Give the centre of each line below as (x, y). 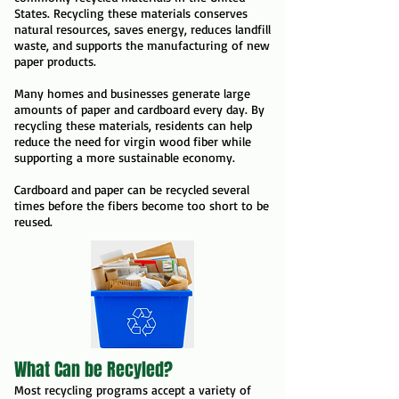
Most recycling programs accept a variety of (133, 390)
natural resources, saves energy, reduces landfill (142, 29)
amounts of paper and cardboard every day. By (139, 109)
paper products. (55, 61)
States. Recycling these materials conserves (131, 13)
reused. (33, 221)
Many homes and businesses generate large (132, 93)
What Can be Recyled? (94, 370)
